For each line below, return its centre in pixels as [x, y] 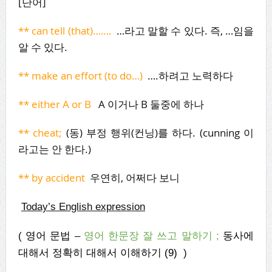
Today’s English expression [83, 206]
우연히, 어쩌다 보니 [133, 177]
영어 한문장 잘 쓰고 [132, 236]
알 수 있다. [42, 47]
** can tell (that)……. [66, 30]
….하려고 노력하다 [189, 75]
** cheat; [40, 132]
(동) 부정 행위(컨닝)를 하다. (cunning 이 [158, 132]
